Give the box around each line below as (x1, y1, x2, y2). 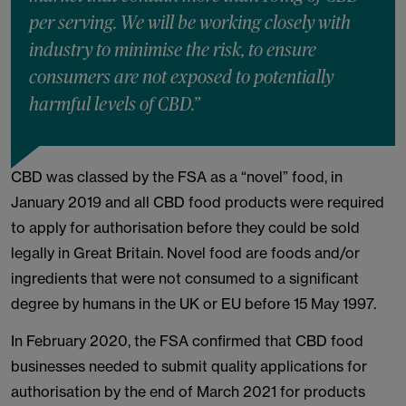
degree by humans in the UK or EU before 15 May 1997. (11, 295, 376, 313)
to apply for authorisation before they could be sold (11, 218, 360, 237)
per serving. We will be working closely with (29, 14, 351, 33)
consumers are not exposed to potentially (29, 69, 333, 87)
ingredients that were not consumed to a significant (11, 269, 359, 287)
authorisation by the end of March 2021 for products (11, 382, 365, 401)
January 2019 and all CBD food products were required (11, 193, 384, 211)
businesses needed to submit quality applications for (11, 357, 367, 375)
